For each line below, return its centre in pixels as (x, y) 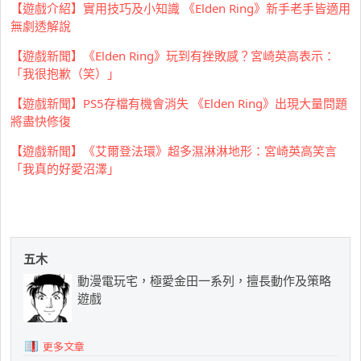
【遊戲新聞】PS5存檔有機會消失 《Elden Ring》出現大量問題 (179, 104)
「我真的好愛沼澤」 (65, 169)
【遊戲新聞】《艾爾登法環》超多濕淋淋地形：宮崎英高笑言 (174, 151)
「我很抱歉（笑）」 (65, 74)
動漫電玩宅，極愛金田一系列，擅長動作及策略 (204, 281)
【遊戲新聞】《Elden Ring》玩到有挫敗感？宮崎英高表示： (173, 56)
